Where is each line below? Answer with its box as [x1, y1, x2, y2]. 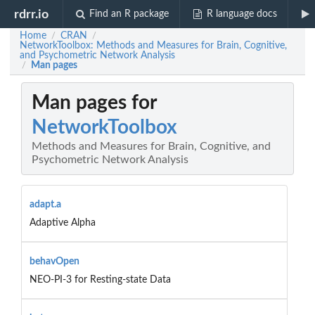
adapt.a [29, 199, 61, 210]
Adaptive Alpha [29, 217, 96, 228]
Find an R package [89, 9, 169, 19]
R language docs [206, 9, 277, 19]
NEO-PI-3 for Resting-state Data [29, 274, 171, 285]
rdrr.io [14, 8, 49, 20]
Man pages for [32, 93, 157, 113]
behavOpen [29, 256, 79, 266]
